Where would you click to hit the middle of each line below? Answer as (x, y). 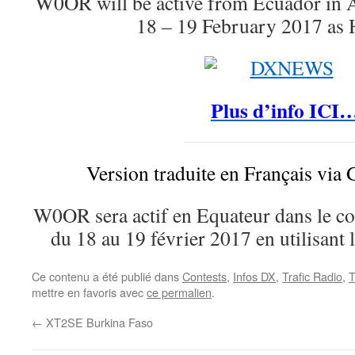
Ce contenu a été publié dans (107, 276)
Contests (204, 276)
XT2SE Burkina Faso (98, 322)
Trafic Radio (312, 276)
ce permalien (179, 292)
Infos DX (254, 276)
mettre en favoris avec (89, 292)
